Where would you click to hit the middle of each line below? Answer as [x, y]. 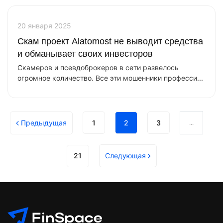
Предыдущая [44, 122]
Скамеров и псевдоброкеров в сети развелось [98, 67]
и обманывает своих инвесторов [85, 54]
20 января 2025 [44, 26]
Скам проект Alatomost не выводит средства [110, 41]
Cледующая [125, 156]
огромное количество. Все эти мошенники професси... [110, 78]
